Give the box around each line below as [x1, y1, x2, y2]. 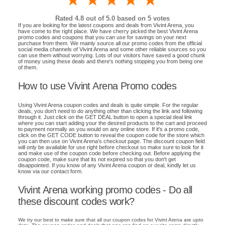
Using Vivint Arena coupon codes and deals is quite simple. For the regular [18, 101, 198, 108]
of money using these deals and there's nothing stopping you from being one [18, 58, 203, 65]
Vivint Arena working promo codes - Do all [18, 184, 192, 195]
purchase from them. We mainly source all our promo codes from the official [18, 40, 202, 47]
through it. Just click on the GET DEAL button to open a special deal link [18, 114, 192, 120]
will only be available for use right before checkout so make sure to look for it [18, 144, 203, 150]
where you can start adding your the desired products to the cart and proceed [18, 120, 207, 126]
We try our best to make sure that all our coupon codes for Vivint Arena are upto [18, 217, 203, 223]
